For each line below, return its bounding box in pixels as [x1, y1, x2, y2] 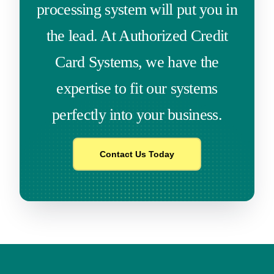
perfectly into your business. [52, 105, 222, 124]
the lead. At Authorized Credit [46, 26, 228, 45]
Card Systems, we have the [55, 53, 219, 71]
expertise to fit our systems [56, 79, 218, 97]
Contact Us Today [100, 149, 174, 159]
